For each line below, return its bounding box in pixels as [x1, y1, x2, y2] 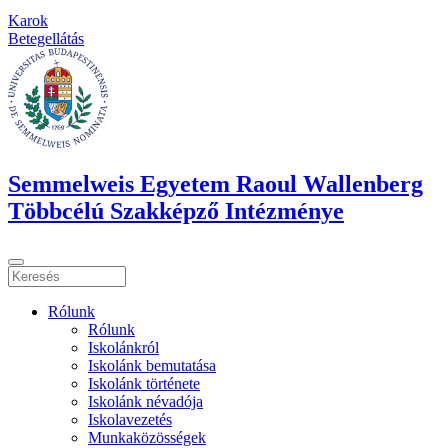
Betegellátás [8, 29, 84, 47]
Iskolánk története [88, 374, 200, 392]
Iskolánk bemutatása [88, 356, 216, 374]
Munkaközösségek [88, 428, 206, 446]
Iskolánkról [88, 338, 159, 356]
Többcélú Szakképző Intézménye [8, 198, 344, 225]
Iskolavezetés [88, 410, 172, 428]
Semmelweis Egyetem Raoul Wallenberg [8, 171, 423, 198]
